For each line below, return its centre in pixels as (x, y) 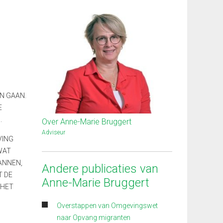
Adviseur (53, 132)
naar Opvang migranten (93, 217)
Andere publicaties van (100, 168)
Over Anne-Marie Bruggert (86, 121)
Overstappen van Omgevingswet (107, 205)
